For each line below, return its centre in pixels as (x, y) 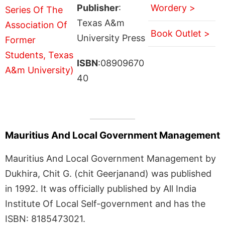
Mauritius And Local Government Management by (110, 158)
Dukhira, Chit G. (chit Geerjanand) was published (108, 173)
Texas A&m (100, 23)
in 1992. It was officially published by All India (101, 188)
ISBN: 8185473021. (45, 218)
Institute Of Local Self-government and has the (105, 203)
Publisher (97, 8)
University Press (111, 38)
